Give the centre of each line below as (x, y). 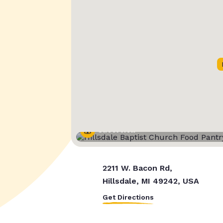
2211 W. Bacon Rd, (137, 168)
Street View (117, 131)
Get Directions (128, 197)
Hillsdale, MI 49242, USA (151, 181)
